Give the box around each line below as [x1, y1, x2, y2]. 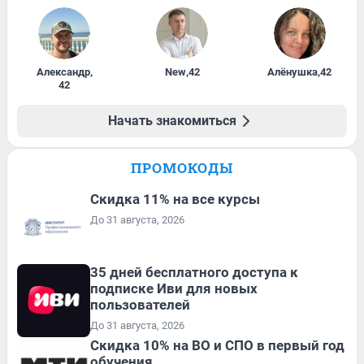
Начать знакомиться [108, 112, 236, 128]
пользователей [90, 296, 190, 313]
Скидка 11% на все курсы [90, 190, 260, 207]
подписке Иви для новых [90, 279, 258, 297]
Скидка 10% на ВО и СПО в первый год [90, 336, 344, 353]
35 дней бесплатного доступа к [90, 263, 298, 280]
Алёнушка [267, 65, 318, 78]
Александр [36, 65, 90, 78]
